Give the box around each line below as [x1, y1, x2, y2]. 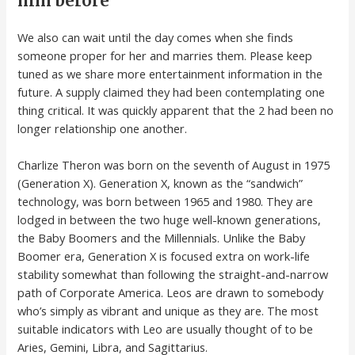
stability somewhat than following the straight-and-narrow [17, 266, 329, 283]
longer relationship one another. [17, 120, 188, 136]
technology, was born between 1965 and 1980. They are [17, 193, 314, 210]
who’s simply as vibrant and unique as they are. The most [17, 303, 319, 319]
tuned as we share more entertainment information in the [17, 65, 323, 82]
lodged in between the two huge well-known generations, [17, 212, 322, 228]
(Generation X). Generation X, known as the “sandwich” [17, 175, 303, 192]
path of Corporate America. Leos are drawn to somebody [17, 284, 324, 301]
